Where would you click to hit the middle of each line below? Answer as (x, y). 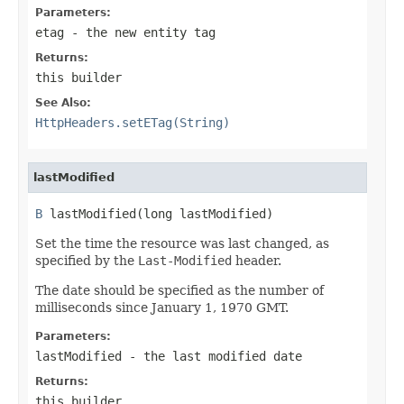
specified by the (87, 260)
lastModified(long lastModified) (158, 213)
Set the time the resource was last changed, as (182, 243)
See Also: (63, 102)
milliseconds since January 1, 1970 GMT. (162, 307)
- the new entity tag (140, 32)
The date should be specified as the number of (179, 290)
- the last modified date (212, 356)
